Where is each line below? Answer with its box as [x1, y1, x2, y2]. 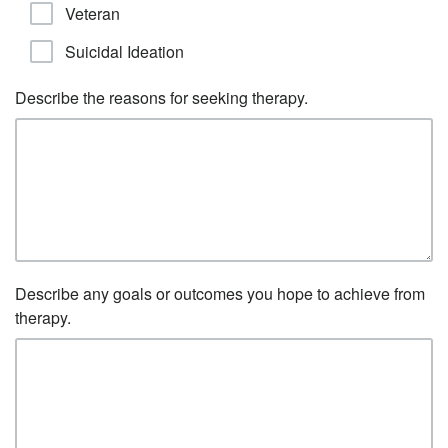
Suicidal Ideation [65, 40, 184, 63]
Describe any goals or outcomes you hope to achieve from [15, 282, 425, 305]
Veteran [65, 2, 120, 25]
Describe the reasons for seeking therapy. [15, 86, 308, 109]
